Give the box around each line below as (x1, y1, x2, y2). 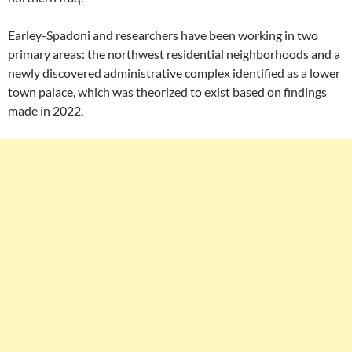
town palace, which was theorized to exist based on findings (8, 84, 327, 99)
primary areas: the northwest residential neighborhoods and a (8, 46, 340, 61)
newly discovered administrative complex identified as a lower (8, 65, 340, 80)
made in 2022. (8, 103, 83, 118)
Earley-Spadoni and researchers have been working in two (8, 27, 318, 42)
